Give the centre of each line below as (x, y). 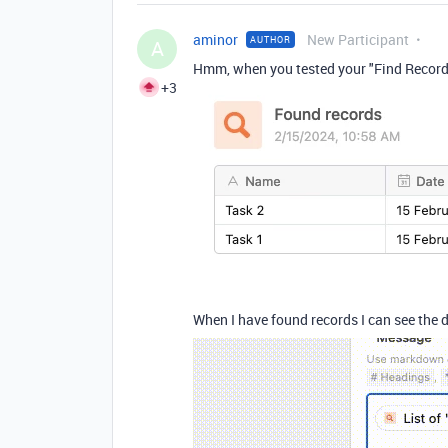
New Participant (358, 39)
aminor (215, 39)
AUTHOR (270, 39)
